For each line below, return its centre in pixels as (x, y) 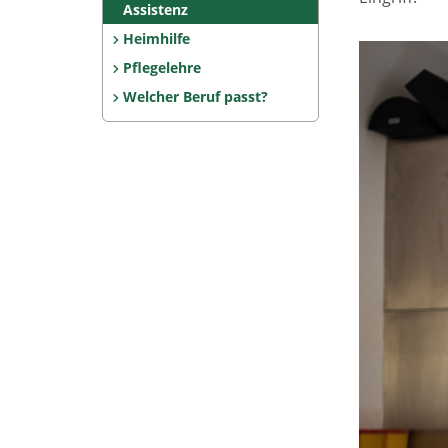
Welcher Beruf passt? (195, 96)
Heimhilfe (156, 38)
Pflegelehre (161, 67)
